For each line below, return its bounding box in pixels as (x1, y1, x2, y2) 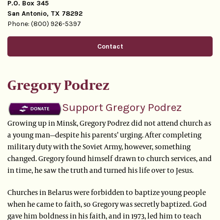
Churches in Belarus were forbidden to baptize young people (7, 187, 206, 197)
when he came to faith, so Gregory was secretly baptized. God (7, 199, 207, 209)
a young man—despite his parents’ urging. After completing (7, 130, 201, 140)
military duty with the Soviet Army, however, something (7, 141, 191, 152)
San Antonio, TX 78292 (7, 9, 82, 18)
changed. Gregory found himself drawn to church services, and (7, 153, 212, 164)
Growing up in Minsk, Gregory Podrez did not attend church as (7, 118, 211, 128)
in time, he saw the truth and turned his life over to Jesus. (7, 165, 193, 175)
